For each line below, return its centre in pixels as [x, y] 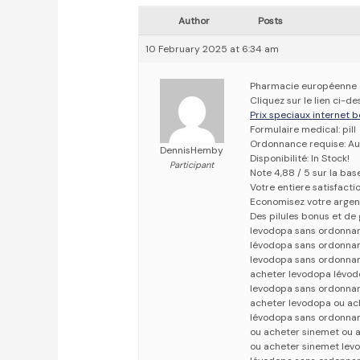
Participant [192, 165]
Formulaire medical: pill [303, 130]
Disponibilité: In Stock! [300, 159]
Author [194, 21]
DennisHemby [192, 151]
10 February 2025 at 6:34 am [213, 49]
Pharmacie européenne [304, 86]
